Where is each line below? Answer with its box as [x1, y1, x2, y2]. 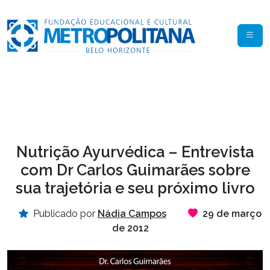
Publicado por [30, 208, 98, 220]
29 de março [202, 208, 262, 220]
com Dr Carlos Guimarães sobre [20, 161, 250, 180]
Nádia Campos [97, 208, 166, 220]
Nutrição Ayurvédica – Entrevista [16, 143, 254, 162]
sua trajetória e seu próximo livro [15, 179, 255, 198]
